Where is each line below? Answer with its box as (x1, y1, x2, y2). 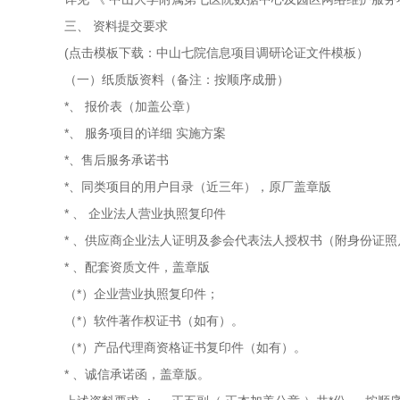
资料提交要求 (93, 19, 168, 33)
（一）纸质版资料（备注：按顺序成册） (64, 72, 289, 87)
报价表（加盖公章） (85, 99, 197, 113)
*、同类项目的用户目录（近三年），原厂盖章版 (64, 179, 331, 194)
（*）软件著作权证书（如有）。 (64, 313, 244, 328)
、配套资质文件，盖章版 (72, 260, 210, 274)
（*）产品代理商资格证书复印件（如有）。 (64, 340, 306, 354)
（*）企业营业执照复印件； (64, 287, 219, 301)
